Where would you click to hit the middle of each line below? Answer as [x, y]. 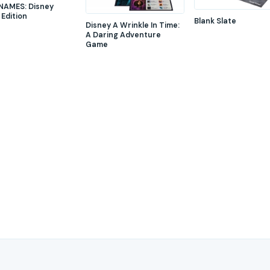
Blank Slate [215, 21]
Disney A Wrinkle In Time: [132, 26]
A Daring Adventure [123, 35]
